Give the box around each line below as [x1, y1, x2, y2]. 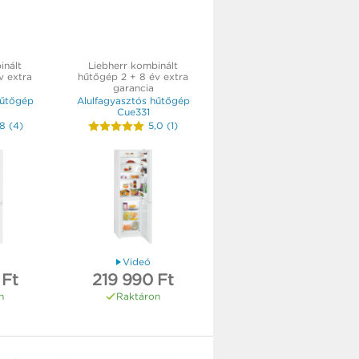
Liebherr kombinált [88, 58, 178, 71]
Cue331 [116, 105, 150, 118]
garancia [112, 81, 154, 94]
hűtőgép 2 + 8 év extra [78, 70, 188, 83]
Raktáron [115, 290, 160, 303]
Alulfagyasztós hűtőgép [76, 94, 190, 107]
